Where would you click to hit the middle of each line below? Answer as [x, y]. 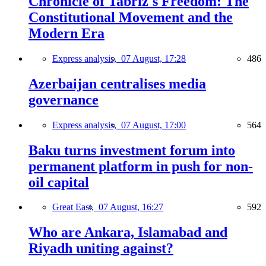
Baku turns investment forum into [132, 150]
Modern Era [66, 33]
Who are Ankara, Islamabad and [128, 232]
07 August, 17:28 [153, 58]
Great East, [75, 207]
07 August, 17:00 [153, 125]
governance [64, 99]
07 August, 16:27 [131, 207]
